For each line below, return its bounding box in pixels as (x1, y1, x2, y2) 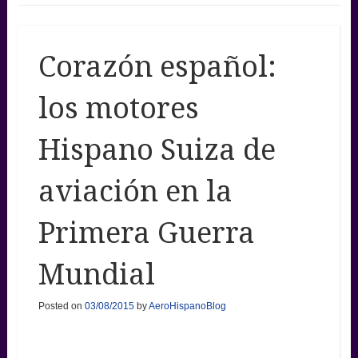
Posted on (38, 300, 85, 312)
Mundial (38, 257, 155, 292)
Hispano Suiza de (38, 132, 276, 167)
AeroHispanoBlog (148, 300, 226, 312)
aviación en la (38, 173, 233, 209)
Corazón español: (38, 49, 276, 84)
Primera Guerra (38, 215, 255, 250)
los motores (38, 90, 199, 125)
